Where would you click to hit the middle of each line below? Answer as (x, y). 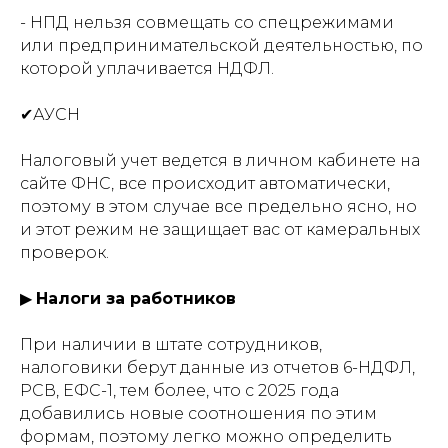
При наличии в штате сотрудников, (171, 344)
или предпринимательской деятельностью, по (221, 45)
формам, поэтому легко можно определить (206, 436)
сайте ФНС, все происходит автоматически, (205, 183)
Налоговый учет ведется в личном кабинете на (220, 160)
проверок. (64, 252)
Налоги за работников (136, 298)
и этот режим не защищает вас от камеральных (220, 229)
